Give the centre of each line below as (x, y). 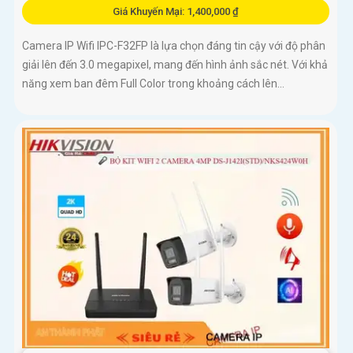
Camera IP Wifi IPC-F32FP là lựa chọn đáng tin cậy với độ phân (174, 46)
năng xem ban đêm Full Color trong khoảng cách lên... (153, 84)
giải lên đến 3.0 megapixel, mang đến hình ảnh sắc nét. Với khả (175, 65)
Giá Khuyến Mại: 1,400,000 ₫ (175, 12)
